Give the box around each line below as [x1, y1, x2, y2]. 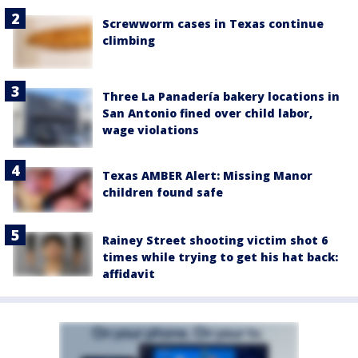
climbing [102, 33, 155, 49]
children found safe [102, 185, 223, 201]
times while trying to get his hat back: [102, 249, 338, 265]
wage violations [102, 122, 199, 138]
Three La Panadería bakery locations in [102, 89, 340, 105]
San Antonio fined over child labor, [102, 105, 312, 121]
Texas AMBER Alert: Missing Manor [102, 168, 312, 184]
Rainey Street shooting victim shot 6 [102, 232, 328, 248]
